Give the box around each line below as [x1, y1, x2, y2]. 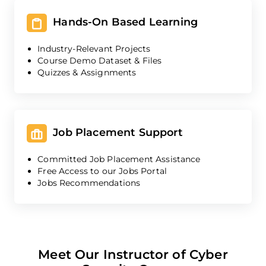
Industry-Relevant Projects [37, 43, 151, 55]
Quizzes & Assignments [37, 67, 137, 78]
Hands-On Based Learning [47, 15, 198, 28]
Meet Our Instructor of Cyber [38, 246, 228, 262]
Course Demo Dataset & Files [37, 55, 162, 66]
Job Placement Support [47, 126, 183, 139]
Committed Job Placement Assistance [37, 153, 201, 164]
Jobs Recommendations [37, 177, 141, 188]
